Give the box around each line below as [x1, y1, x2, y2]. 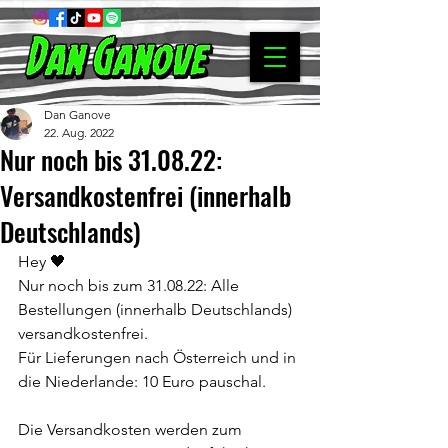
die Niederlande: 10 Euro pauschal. [18, 372, 266, 391]
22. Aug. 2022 [44, 125, 114, 140]
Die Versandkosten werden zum [18, 420, 246, 439]
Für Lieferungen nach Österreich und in [18, 348, 300, 367]
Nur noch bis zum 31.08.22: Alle [18, 276, 243, 295]
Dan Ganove [44, 107, 111, 122]
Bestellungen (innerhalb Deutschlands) [18, 300, 296, 319]
